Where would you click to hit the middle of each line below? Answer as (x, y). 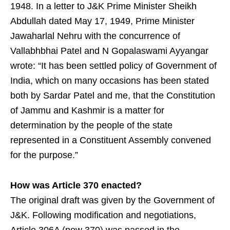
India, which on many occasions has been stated (110, 80)
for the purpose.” (44, 155)
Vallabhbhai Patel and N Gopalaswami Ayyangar (109, 51)
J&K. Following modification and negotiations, (103, 215)
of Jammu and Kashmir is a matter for (87, 110)
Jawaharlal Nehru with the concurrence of (95, 36)
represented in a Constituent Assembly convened (111, 140)
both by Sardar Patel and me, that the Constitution (113, 95)
